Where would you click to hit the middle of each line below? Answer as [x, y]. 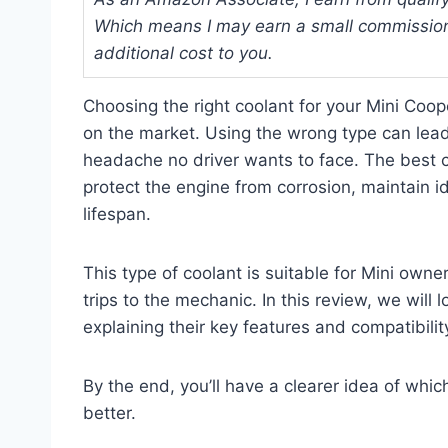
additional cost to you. [183, 52]
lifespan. [117, 213]
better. [109, 412]
